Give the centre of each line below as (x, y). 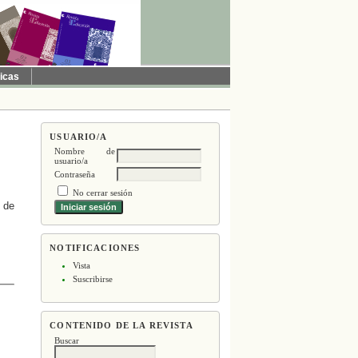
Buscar (67, 340)
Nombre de (85, 151)
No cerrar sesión (103, 193)
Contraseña (75, 175)
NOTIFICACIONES (95, 247)
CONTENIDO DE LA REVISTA (121, 325)
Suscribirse (92, 279)
